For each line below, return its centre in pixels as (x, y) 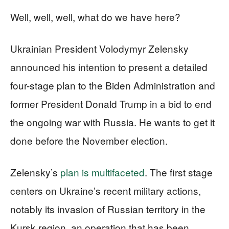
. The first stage (179, 172)
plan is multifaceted (102, 172)
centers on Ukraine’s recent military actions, (106, 190)
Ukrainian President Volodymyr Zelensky (99, 48)
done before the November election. (89, 140)
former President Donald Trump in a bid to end (111, 104)
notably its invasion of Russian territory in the (108, 209)
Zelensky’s (35, 172)
